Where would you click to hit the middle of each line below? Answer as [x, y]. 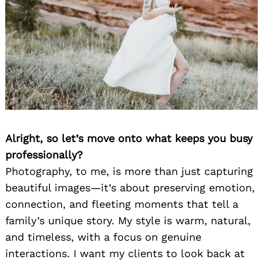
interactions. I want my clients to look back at [125, 253]
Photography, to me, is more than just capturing [129, 171]
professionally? [44, 154]
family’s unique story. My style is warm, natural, [128, 220]
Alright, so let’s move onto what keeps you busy [129, 138]
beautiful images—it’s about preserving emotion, [130, 187]
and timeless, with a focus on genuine [103, 237]
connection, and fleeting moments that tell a [122, 204]
